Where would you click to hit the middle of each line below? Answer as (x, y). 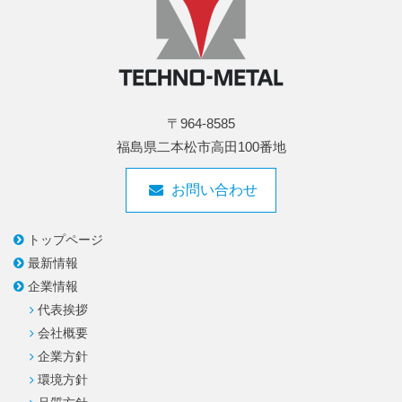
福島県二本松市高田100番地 (201, 146)
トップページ (66, 240)
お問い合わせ (213, 189)
